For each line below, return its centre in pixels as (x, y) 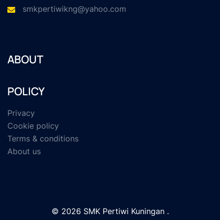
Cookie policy (33, 126)
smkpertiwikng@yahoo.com (74, 9)
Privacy (21, 113)
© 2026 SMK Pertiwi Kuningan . (110, 211)
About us (24, 151)
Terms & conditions (43, 139)
